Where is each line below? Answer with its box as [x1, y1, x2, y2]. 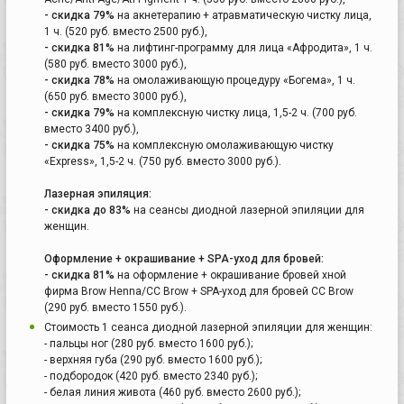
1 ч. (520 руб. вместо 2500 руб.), [44, 24, 207, 38]
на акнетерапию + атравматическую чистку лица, [115, 8, 372, 22]
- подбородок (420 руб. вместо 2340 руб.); [44, 369, 257, 382]
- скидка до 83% [44, 203, 131, 216]
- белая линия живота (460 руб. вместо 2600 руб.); [44, 385, 300, 399]
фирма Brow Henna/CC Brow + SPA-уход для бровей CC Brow [44, 284, 353, 298]
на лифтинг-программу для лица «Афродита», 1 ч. [115, 41, 372, 54]
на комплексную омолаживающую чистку [115, 138, 334, 151]
